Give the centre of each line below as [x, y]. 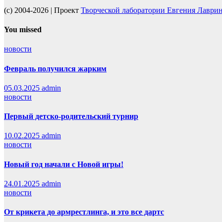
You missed [23, 30]
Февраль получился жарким [55, 68]
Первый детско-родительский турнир [71, 116]
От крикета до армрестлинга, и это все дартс [84, 212]
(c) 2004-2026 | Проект [42, 10]
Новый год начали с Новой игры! [64, 164]
